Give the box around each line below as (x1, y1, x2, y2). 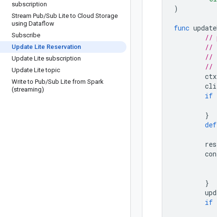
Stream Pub (12, 12, 44, 19)
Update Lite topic (12, 66, 60, 74)
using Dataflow (12, 20, 54, 27)
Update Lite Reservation (12, 43, 81, 50)
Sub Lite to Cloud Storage (46, 12, 118, 19)
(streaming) (12, 86, 44, 93)
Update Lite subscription (12, 55, 81, 62)
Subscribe (12, 31, 40, 39)
